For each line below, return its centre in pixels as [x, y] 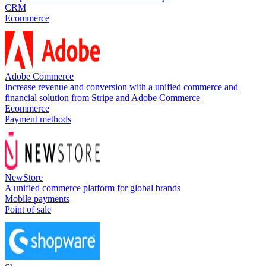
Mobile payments [37, 198]
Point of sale [28, 209]
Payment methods [38, 119]
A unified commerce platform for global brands [93, 188]
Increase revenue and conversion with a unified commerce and [121, 87]
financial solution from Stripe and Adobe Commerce [102, 97]
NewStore [24, 177]
